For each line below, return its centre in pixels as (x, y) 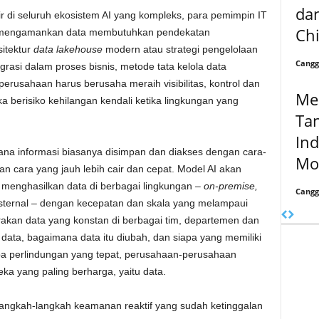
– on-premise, (226, 186)
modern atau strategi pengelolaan (180, 49)
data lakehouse (68, 49)
